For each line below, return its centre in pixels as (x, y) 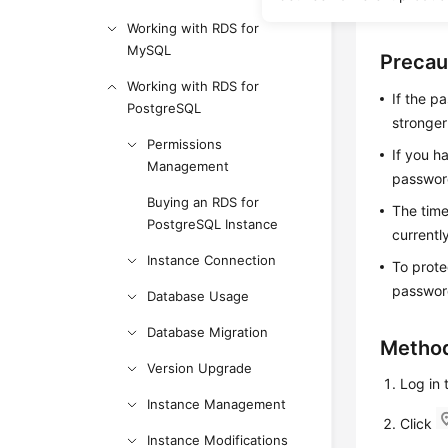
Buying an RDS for (203, 202)
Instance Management (217, 404)
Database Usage (198, 296)
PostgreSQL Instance (213, 224)
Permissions (185, 144)
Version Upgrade (200, 368)
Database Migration (208, 332)
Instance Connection (212, 260)
